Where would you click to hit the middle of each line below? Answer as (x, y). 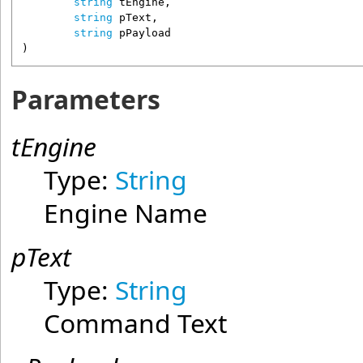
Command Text (136, 323)
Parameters (86, 100)
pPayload (145, 33)
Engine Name (126, 213)
